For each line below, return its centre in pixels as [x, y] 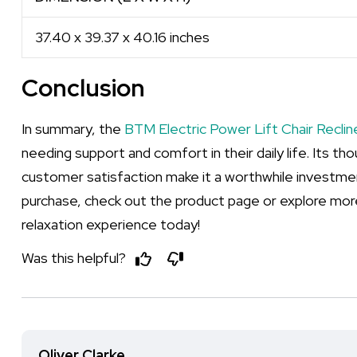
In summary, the [73, 129]
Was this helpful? [75, 257]
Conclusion [83, 88]
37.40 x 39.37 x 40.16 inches [122, 37]
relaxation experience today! [111, 224]
